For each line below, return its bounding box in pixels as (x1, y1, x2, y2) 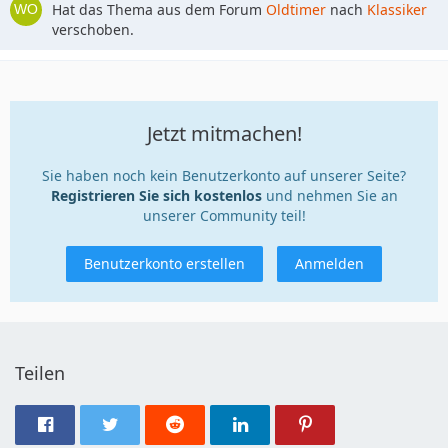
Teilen (15, 361, 65, 385)
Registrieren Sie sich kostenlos (50, 186, 262, 205)
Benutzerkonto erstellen (84, 254, 245, 273)
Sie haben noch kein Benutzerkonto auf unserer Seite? (42, 166, 406, 185)
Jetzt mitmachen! (146, 120, 302, 147)
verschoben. (52, 20, 134, 39)
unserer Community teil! (142, 206, 306, 225)
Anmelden (295, 254, 364, 273)
